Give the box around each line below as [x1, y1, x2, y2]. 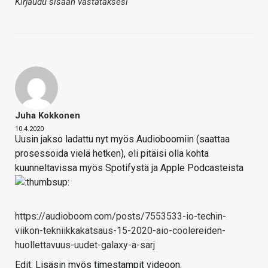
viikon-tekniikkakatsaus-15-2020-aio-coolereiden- [15, 225, 226, 237]
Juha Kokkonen [15, 110, 80, 121]
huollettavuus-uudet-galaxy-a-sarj [15, 239, 155, 251]
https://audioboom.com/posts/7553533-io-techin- [15, 211, 226, 223]
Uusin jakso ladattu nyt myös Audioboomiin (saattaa [15, 133, 230, 145]
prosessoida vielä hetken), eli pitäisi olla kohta [15, 148, 209, 160]
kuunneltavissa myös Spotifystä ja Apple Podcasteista [15, 162, 243, 174]
